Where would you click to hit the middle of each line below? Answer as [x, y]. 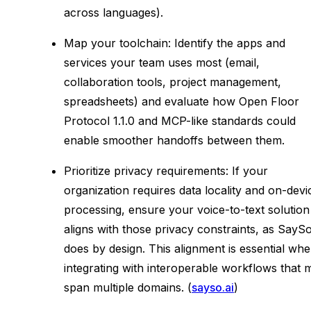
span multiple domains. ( [128, 287]
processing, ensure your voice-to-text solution [187, 209]
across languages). [114, 12]
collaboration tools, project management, [173, 82]
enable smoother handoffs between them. [174, 140]
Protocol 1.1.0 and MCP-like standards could [180, 120]
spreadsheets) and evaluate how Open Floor [182, 101]
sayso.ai [213, 287]
